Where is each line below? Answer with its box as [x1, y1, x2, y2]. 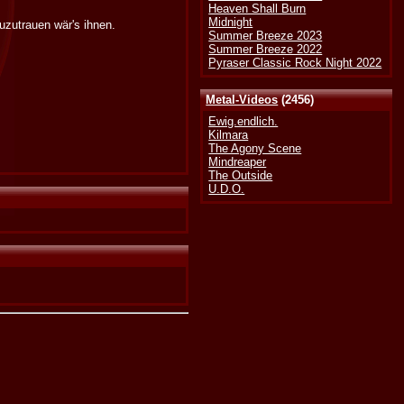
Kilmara [208, 128, 249, 142]
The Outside [208, 169, 273, 183]
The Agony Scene [208, 142, 302, 156]
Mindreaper [208, 155, 267, 170]
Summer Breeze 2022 [208, 42, 323, 57]
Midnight [208, 15, 253, 30]
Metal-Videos [206, 93, 279, 107]
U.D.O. [208, 182, 245, 197]
